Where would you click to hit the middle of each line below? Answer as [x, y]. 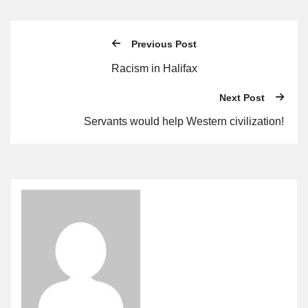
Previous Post [164, 44]
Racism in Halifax [154, 68]
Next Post [242, 97]
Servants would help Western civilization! [184, 122]
